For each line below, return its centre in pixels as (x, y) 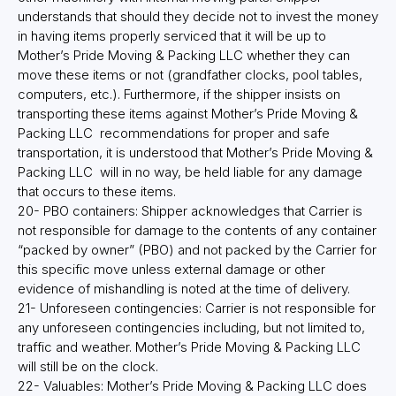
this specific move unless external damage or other (171, 270)
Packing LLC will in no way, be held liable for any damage (190, 172)
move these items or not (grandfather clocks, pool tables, (190, 75)
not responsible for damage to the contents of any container (197, 231)
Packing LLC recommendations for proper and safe (174, 133)
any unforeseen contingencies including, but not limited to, (191, 328)
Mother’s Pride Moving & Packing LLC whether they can (184, 56)
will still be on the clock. (88, 367)
